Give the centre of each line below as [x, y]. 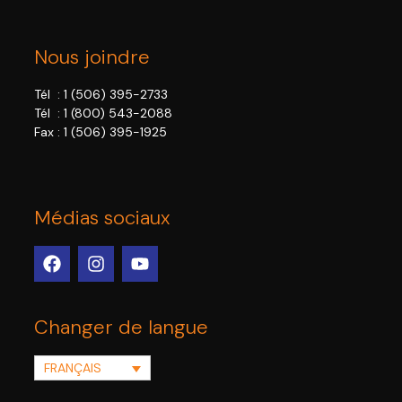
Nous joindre [92, 57]
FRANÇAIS [73, 368]
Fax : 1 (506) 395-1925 [102, 132]
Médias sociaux [102, 218]
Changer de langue [121, 328]
